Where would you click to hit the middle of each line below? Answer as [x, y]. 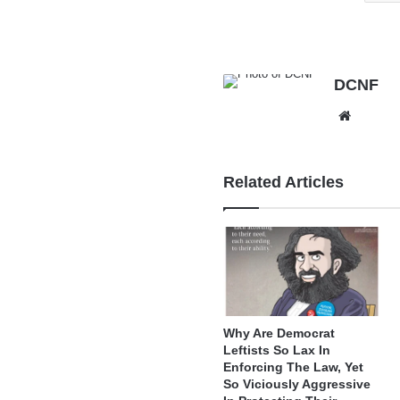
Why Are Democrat [279, 333]
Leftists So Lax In [277, 350]
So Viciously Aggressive [297, 384]
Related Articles [284, 183]
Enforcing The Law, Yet [294, 367]
